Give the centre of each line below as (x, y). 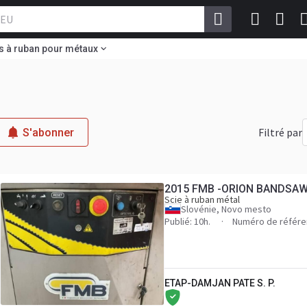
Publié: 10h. (188, 221)
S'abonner (48, 132)
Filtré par (280, 132)
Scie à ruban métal (202, 199)
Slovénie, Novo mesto (226, 209)
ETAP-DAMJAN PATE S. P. (220, 283)
